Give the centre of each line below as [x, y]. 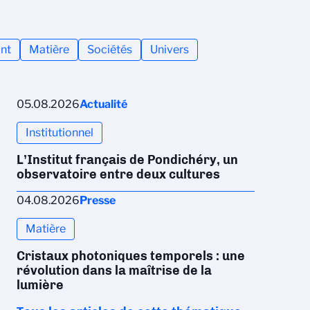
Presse [98, 200]
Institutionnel [60, 132]
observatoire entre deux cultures [118, 174]
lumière [40, 285]
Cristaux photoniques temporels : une [131, 256]
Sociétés [110, 49]
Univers [170, 49]
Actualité [103, 104]
